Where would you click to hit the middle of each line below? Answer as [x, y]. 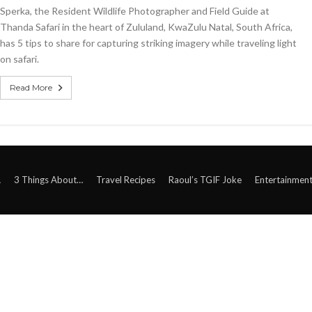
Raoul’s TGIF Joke [205, 179]
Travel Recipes [126, 179]
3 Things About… [48, 179]
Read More [31, 87]
